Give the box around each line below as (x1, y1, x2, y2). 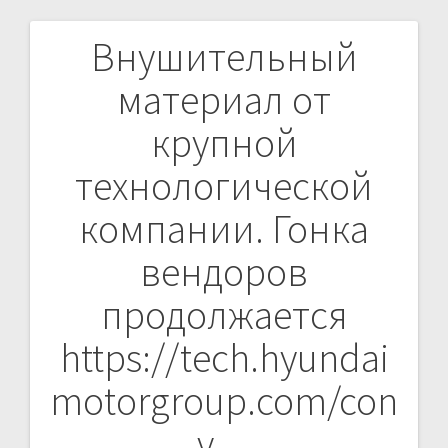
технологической (75, 160, 373, 211)
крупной (150, 117, 298, 168)
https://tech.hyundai (59, 332, 389, 383)
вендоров (140, 246, 308, 297)
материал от (117, 74, 331, 125)
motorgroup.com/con (50, 375, 398, 426)
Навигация (29, 45, 217, 96)
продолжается (100, 289, 348, 340)
